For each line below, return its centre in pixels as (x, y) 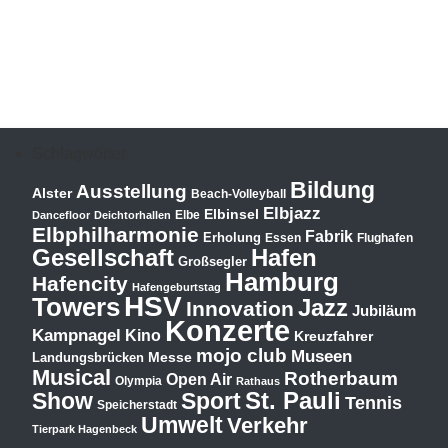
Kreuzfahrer (333, 335)
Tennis (373, 402)
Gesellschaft (103, 257)
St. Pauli (293, 400)
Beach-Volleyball (238, 193)
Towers (76, 306)
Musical (71, 377)
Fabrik (329, 236)
